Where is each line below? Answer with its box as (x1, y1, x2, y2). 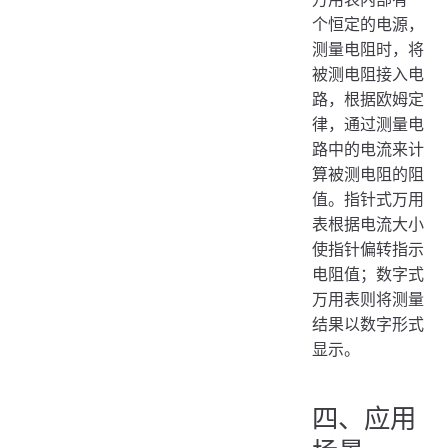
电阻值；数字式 (312, 264, 424, 285)
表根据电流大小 (312, 214, 424, 235)
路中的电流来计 (312, 139, 424, 160)
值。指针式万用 (312, 189, 424, 210)
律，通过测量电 (312, 114, 424, 135)
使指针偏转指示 (312, 239, 424, 260)
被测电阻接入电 (312, 64, 424, 85)
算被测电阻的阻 (312, 164, 424, 185)
